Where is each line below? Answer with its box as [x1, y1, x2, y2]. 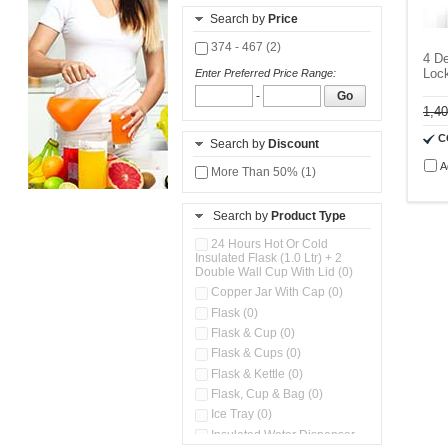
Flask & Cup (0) [208, 325, 295, 340]
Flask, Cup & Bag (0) [208, 386, 323, 401]
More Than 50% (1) [208, 164, 316, 179]
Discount [268, 136, 319, 151]
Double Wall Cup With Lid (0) [195, 265, 353, 280]
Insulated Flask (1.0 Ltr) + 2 [195, 251, 342, 266]
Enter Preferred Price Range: [195, 66, 336, 79]
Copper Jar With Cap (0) [208, 285, 343, 300]
